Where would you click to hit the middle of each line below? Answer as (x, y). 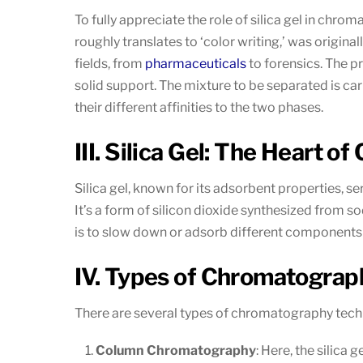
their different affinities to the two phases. (199, 107)
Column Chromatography (175, 350)
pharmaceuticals (196, 63)
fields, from (110, 63)
